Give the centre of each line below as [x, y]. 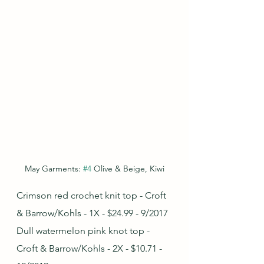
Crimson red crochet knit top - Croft [93, 196]
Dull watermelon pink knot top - [84, 231]
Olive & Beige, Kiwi [128, 169]
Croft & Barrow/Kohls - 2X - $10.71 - [90, 249]
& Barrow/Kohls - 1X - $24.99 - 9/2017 [92, 213]
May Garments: [54, 169]
